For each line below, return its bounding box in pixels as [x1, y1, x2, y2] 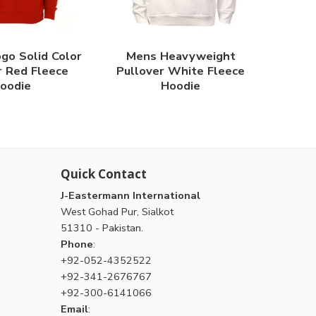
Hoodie [161, 78, 200, 95]
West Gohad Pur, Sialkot [61, 205, 174, 219]
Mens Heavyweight [126, 48, 236, 65]
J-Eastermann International [61, 188, 200, 203]
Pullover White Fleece [116, 63, 245, 80]
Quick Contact [61, 165, 147, 182]
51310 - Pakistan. [61, 221, 143, 236]
